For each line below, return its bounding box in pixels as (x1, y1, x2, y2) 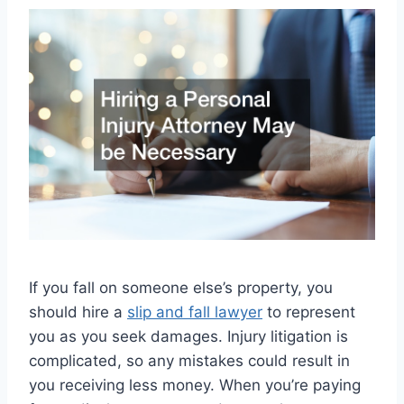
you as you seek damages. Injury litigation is (29, 326, 348, 345)
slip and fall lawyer (127, 302, 262, 321)
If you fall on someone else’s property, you (29, 278, 333, 297)
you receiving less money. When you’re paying (29, 375, 361, 394)
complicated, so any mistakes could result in (29, 351, 350, 370)
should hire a (29, 302, 127, 321)
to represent (262, 302, 355, 321)
